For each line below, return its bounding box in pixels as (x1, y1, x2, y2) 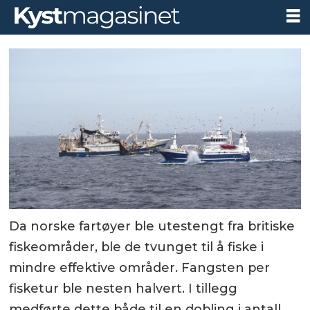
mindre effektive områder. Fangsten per (9, 259, 271, 275)
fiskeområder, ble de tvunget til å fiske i (9, 239, 264, 255)
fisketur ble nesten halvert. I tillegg (9, 280, 238, 296)
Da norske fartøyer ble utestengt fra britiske (9, 218, 295, 234)
